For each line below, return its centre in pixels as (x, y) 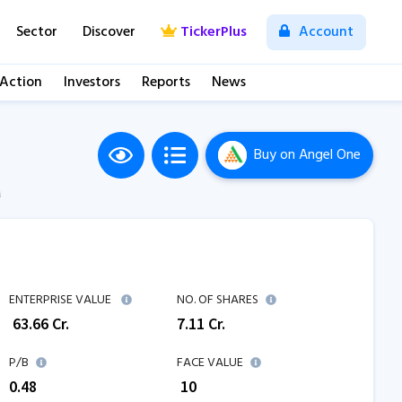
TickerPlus (213, 32)
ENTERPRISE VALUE (60, 300)
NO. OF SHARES (218, 300)
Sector (37, 32)
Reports (166, 83)
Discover (109, 32)
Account (324, 32)
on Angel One (318, 155)
